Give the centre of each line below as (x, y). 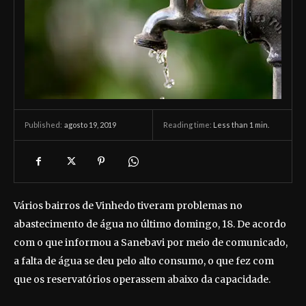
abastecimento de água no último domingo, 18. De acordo (150, 224)
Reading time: (188, 124)
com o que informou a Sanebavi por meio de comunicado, (151, 243)
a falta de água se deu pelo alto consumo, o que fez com (144, 261)
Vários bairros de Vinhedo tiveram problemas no (128, 206)
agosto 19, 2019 (90, 124)
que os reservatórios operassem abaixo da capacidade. (142, 280)
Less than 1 (233, 124)
